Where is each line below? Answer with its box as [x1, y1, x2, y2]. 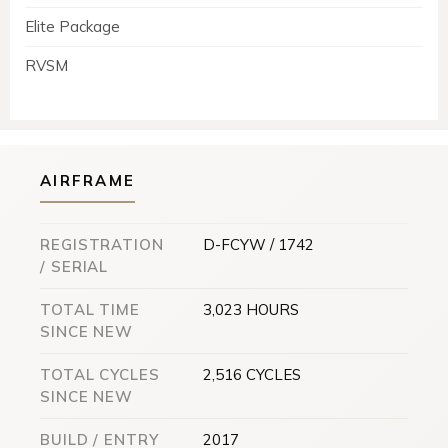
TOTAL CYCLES [40, 364, 160, 384]
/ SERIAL [40, 256, 109, 276]
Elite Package [25, 16, 120, 36]
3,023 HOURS [203, 299, 299, 319]
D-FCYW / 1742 [203, 234, 314, 254]
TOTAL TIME [40, 299, 141, 319]
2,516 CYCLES [203, 364, 301, 384]
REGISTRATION [40, 234, 164, 254]
